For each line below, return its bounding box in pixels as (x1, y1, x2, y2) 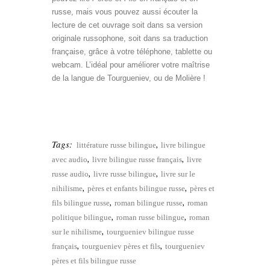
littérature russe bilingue (77, 140, 156, 149)
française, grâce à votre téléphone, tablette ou (52, 46, 212, 56)
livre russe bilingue (93, 169, 156, 178)
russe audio (52, 169, 89, 178)
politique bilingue (52, 212, 111, 222)
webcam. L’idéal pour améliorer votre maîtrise (52, 60, 210, 69)
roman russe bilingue (116, 212, 184, 222)
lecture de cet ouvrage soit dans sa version (52, 20, 202, 30)
